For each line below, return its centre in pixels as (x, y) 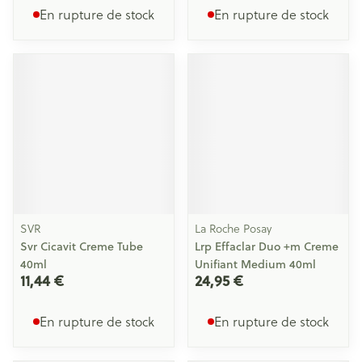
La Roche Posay (233, 229)
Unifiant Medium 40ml (255, 264)
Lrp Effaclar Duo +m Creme (267, 246)
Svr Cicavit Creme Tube (82, 246)
